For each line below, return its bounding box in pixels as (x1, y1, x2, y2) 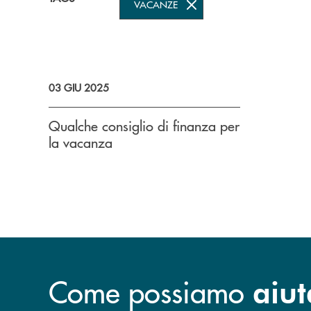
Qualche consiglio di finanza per (49, 116, 239, 135)
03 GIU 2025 (49, 80, 109, 94)
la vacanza (49, 133, 112, 151)
